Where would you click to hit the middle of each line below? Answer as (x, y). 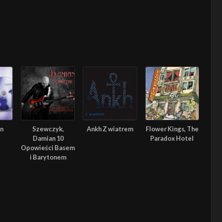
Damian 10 (48, 138)
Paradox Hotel (172, 138)
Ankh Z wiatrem (110, 129)
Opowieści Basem (48, 147)
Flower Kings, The (172, 129)
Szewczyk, (48, 129)
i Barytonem (48, 157)
